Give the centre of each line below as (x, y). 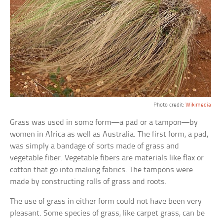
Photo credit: (169, 105)
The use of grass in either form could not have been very (106, 201)
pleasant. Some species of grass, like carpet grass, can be (108, 213)
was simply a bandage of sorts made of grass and (95, 146)
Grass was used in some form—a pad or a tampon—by (104, 122)
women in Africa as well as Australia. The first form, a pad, (109, 134)
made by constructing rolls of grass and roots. (89, 182)
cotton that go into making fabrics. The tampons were (102, 170)
